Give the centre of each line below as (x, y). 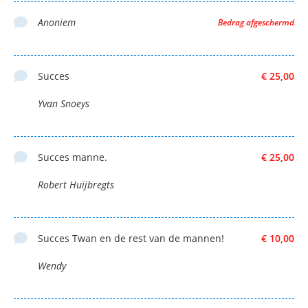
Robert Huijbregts (76, 184)
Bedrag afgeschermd (256, 22)
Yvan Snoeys (64, 103)
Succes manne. (73, 157)
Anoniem (57, 22)
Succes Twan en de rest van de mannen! (131, 238)
